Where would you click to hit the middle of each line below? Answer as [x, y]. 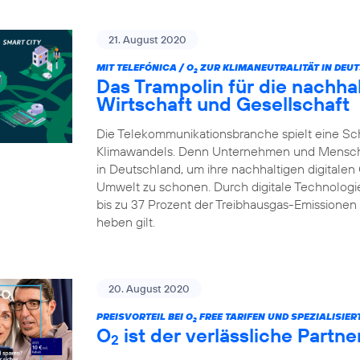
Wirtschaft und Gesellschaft [223, 104]
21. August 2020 [147, 39]
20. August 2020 [149, 288]
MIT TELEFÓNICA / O [145, 67]
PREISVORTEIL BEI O [145, 316]
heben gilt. [126, 222]
